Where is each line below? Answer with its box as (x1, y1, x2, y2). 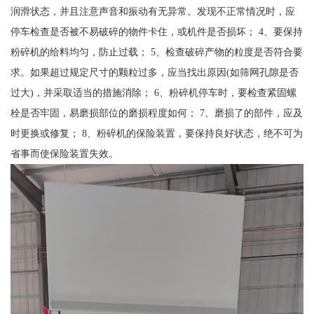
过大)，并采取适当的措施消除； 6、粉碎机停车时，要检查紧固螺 (10, 87, 296, 99)
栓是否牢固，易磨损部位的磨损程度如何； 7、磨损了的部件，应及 (10, 107, 303, 119)
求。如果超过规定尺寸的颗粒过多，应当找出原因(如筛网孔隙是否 (10, 67, 299, 78)
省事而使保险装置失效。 (10, 148, 118, 160)
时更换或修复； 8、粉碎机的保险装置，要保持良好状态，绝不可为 (10, 128, 303, 139)
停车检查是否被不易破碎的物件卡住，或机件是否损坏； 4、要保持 (10, 26, 303, 38)
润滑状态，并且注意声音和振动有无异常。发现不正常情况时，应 (10, 6, 295, 18)
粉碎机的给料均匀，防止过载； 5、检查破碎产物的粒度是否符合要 (10, 46, 303, 58)
